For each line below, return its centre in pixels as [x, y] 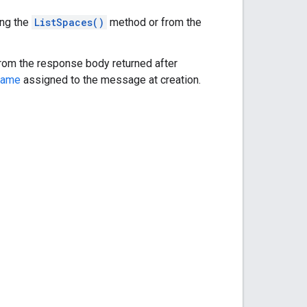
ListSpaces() [69, 22]
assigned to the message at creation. [111, 79]
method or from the [154, 22]
